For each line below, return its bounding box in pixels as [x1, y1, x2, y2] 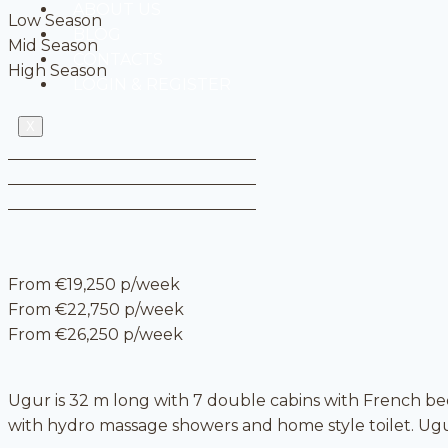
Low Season [8, 11, 102, 30]
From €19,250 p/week [8, 275, 180, 294]
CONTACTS [73, 50, 163, 70]
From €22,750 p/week [8, 300, 184, 319]
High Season [8, 61, 107, 80]
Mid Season [8, 36, 98, 55]
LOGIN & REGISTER [73, 75, 231, 95]
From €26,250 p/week [8, 325, 183, 344]
